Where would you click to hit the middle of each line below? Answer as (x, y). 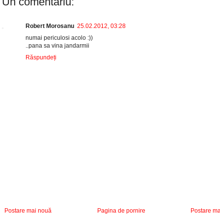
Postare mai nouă (28, 211)
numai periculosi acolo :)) (59, 38)
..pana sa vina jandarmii (57, 46)
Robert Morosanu (50, 26)
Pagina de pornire (121, 211)
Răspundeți (41, 58)
